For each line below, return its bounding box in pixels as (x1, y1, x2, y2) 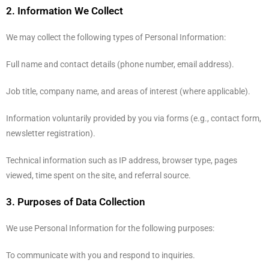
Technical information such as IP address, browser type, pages (6, 156, 237, 165)
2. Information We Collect (6, 5, 123, 17)
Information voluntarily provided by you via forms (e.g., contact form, (6, 113, 261, 123)
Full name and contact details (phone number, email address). (6, 59, 234, 69)
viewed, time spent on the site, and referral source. (6, 171, 191, 180)
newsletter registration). (6, 128, 95, 138)
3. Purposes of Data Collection (6, 196, 145, 208)
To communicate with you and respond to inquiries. (6, 250, 195, 260)
